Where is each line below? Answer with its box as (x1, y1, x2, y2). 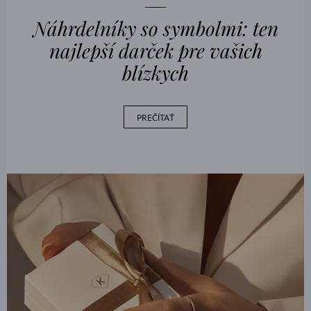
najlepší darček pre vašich (49, 37, 262, 63)
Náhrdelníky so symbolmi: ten (33, 15, 278, 41)
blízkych (122, 59, 189, 85)
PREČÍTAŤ (137, 114, 174, 123)
